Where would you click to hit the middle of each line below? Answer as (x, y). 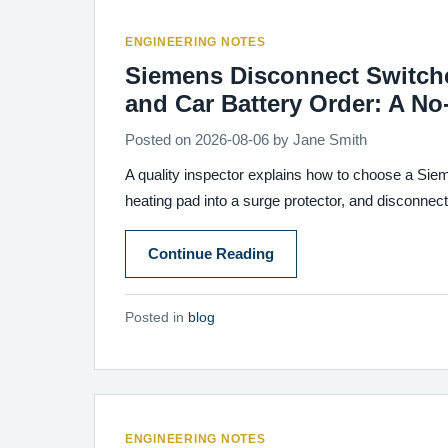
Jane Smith (330, 140)
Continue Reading (211, 254)
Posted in (156, 317)
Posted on (160, 140)
